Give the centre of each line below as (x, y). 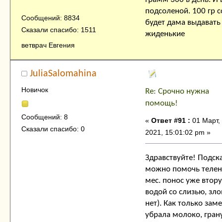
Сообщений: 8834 (50, 18)
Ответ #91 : (171, 120)
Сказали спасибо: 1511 (58, 30)
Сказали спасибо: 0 (53, 129)
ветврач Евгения (48, 45)
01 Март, (205, 120)
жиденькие (165, 34)
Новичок (34, 89)
